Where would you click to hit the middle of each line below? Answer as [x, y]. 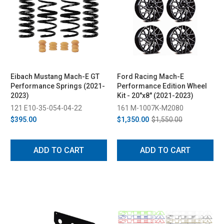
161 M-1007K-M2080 [150, 108]
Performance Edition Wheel [162, 86]
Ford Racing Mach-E [150, 76]
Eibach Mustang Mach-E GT [55, 76]
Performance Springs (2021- [58, 86]
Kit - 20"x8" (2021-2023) [160, 95]
